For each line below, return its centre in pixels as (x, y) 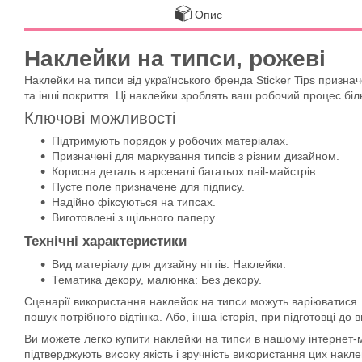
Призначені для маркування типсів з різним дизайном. (196, 156)
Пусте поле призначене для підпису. (148, 187)
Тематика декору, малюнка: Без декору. (157, 280)
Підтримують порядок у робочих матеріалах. (170, 141)
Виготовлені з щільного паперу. (135, 217)
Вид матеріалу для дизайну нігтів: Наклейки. (169, 264)
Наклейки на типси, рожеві (175, 59)
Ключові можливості (100, 118)
